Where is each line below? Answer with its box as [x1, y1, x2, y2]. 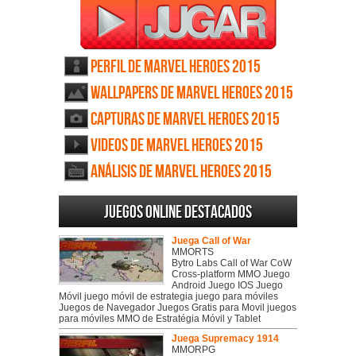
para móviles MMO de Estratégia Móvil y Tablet [59, 313, 261, 325]
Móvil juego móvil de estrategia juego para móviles [59, 291, 278, 303]
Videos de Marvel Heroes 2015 [91, 135, 263, 157]
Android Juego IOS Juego [172, 280, 283, 292]
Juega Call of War [172, 235, 251, 247]
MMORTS [172, 246, 214, 258]
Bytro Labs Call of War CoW [172, 257, 292, 269]
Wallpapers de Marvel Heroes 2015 [91, 83, 293, 105]
